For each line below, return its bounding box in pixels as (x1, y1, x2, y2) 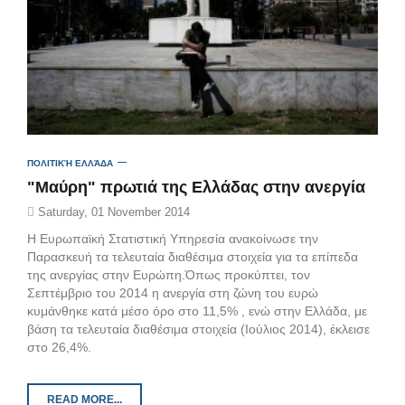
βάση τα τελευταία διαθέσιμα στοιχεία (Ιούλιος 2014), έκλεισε (27, 321, 370, 336)
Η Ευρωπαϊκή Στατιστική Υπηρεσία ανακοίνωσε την (27, 231, 318, 246)
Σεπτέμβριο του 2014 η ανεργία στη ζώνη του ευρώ (27, 285, 318, 300)
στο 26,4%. (27, 339, 91, 354)
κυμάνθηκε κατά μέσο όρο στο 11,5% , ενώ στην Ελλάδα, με (27, 303, 367, 318)
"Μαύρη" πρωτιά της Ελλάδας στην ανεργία (27, 177, 365, 196)
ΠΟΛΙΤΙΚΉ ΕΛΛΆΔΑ (27, 157, 113, 168)
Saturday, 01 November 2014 (34, 204, 190, 219)
